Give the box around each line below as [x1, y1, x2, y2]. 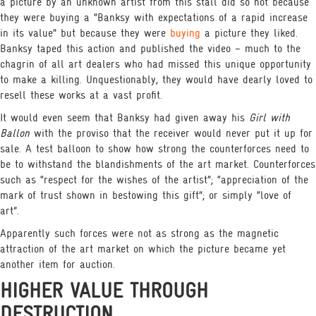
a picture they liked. [200, 27, 298, 39]
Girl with [249, 111, 290, 124]
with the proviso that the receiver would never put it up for [30, 127, 312, 140]
